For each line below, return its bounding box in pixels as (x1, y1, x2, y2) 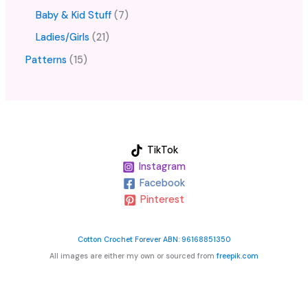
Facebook (140, 177, 185, 190)
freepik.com (217, 251, 258, 261)
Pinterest (140, 193, 184, 207)
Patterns (25, 54, 67, 67)
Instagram (139, 160, 186, 174)
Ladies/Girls (36, 31, 90, 45)
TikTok (146, 144, 178, 157)
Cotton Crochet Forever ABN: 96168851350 (78, 234, 230, 245)
